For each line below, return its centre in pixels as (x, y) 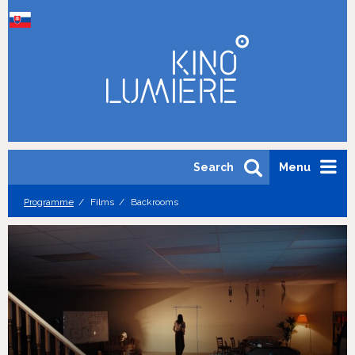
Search (214, 167)
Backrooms (153, 202)
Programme (49, 202)
